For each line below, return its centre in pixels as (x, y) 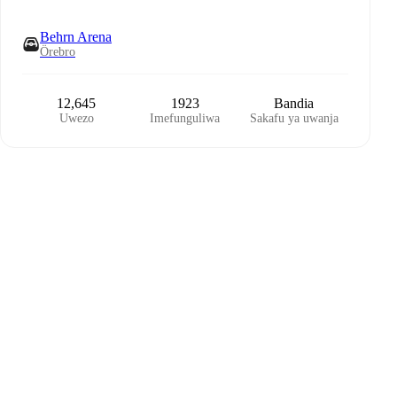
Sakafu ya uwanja (294, 118)
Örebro (58, 52)
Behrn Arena (76, 37)
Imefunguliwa (185, 118)
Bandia (294, 103)
